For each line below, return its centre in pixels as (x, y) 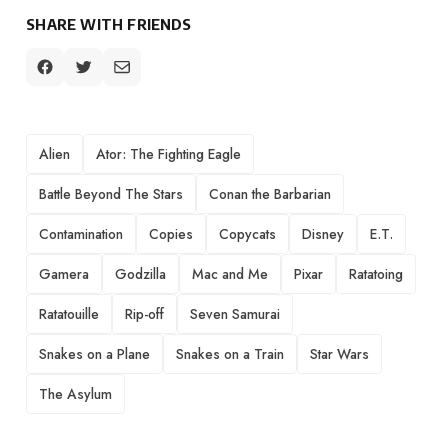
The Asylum (76, 394)
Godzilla (141, 274)
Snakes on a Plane (95, 354)
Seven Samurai (235, 314)
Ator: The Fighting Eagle (169, 154)
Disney (323, 234)
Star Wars (340, 354)
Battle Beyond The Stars (111, 194)
